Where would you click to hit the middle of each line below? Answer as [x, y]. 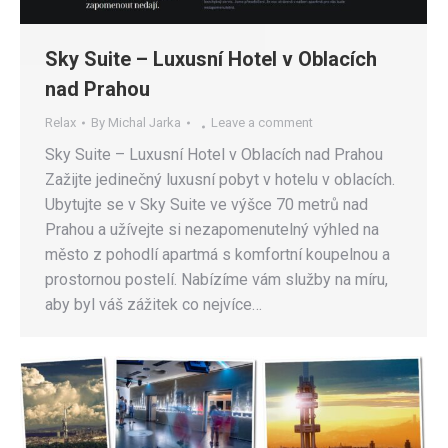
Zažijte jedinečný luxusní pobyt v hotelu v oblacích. [220, 179]
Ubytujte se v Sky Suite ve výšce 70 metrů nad [206, 204]
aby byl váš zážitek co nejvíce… [153, 304]
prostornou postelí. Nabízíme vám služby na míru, [216, 279]
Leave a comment [262, 122]
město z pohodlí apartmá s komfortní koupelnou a [217, 254]
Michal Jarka [144, 122]
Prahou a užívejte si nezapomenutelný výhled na [212, 229]
